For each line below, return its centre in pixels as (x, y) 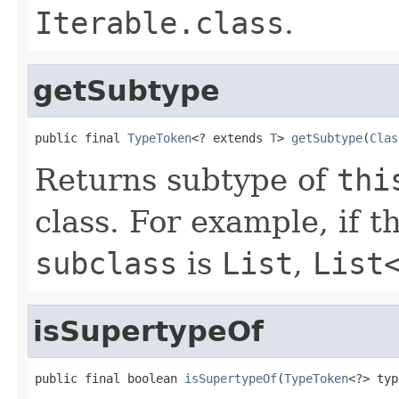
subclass (106, 263)
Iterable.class (159, 23)
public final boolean (110, 378)
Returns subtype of (186, 179)
